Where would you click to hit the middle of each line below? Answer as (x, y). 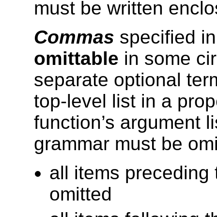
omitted (81, 194)
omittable (76, 59)
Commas (74, 37)
